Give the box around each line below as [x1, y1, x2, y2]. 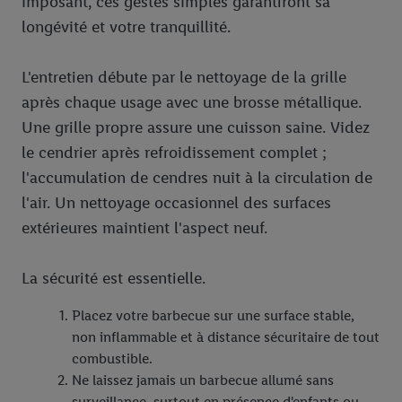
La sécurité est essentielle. [22, 268, 205, 289]
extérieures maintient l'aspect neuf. [22, 218, 267, 239]
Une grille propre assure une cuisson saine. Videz [22, 118, 370, 138]
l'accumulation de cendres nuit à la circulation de [22, 168, 372, 188]
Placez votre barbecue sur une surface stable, [72, 307, 354, 325]
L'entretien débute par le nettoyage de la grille [22, 67, 346, 88]
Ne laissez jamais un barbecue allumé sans [72, 371, 334, 389]
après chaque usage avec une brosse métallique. [22, 92, 362, 113]
